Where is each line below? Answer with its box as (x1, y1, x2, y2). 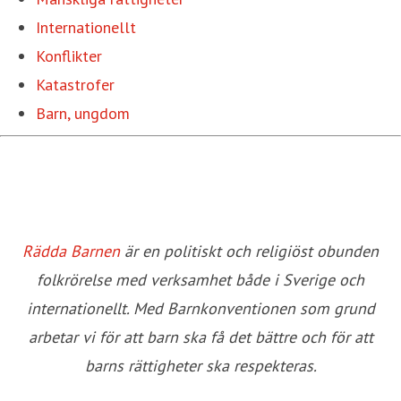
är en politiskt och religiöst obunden (124, 240, 379, 261)
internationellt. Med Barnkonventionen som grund (26, 297, 375, 319)
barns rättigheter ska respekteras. (84, 354, 317, 376)
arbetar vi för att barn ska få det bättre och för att (28, 326, 373, 347)
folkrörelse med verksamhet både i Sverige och (37, 269, 364, 290)
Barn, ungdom (36, 102, 130, 124)
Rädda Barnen (22, 240, 124, 261)
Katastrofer (36, 73, 115, 95)
